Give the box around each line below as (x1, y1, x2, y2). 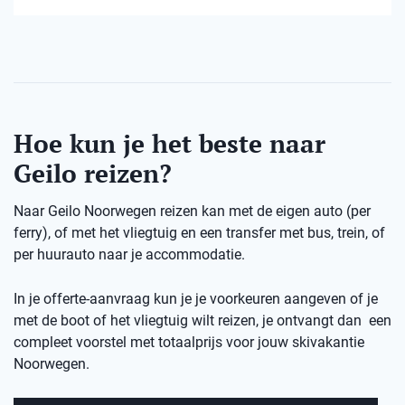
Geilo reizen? (14, 156, 172, 191)
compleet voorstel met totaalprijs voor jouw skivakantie (14, 334, 364, 352)
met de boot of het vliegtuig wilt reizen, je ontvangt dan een (14, 312, 391, 330)
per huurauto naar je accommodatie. (14, 246, 245, 264)
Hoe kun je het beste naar (14, 127, 325, 161)
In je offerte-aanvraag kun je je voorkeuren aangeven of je (14, 290, 378, 308)
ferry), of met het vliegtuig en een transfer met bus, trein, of (14, 224, 385, 242)
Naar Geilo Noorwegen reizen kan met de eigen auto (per (14, 202, 371, 221)
